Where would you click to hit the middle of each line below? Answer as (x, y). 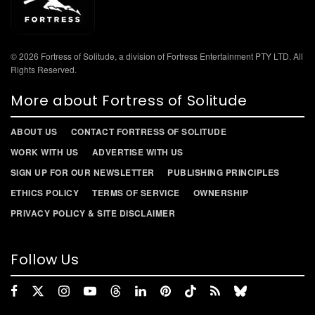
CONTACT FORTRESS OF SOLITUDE (149, 132)
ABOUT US (34, 132)
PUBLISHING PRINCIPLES (224, 173)
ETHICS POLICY (45, 193)
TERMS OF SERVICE (136, 193)
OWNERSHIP (221, 193)
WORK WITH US (45, 152)
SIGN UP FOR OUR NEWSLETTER (83, 173)
